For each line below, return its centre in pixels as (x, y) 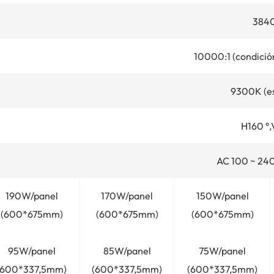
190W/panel (31, 195)
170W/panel (127, 195)
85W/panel (127, 250)
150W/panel (222, 195)
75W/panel (222, 250)
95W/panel (31, 250)
